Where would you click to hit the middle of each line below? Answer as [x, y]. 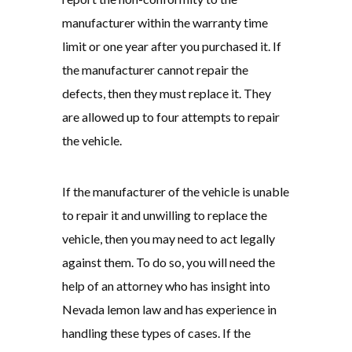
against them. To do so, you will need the [169, 262]
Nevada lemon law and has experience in [169, 310]
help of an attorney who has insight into [166, 286]
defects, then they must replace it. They [167, 93]
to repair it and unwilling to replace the [165, 215]
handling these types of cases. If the [156, 333]
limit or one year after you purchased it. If [172, 46]
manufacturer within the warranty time [165, 23]
